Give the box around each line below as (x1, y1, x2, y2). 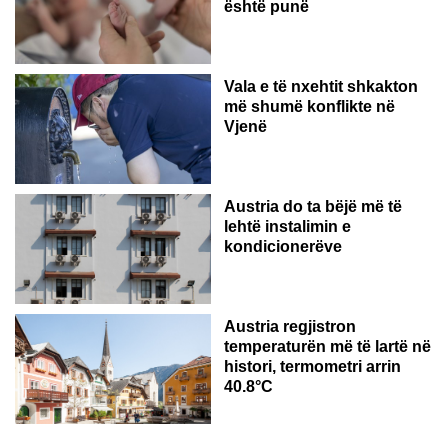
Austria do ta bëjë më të (224, 197, 402, 215)
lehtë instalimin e (224, 217, 351, 235)
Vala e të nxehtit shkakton (224, 77, 418, 95)
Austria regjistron (224, 317, 356, 335)
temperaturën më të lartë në (224, 337, 431, 355)
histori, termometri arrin (224, 357, 401, 375)
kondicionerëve (224, 237, 342, 255)
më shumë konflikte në (224, 97, 395, 115)
